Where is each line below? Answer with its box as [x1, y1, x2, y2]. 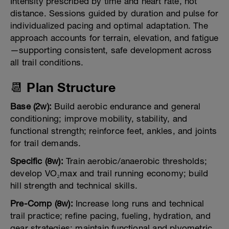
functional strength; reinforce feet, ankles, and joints [10, 126, 217, 136]
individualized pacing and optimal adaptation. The [10, 20, 208, 31]
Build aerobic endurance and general [52, 101, 201, 112]
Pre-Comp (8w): [10, 198, 73, 209]
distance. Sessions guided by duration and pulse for [10, 8, 219, 19]
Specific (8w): [10, 156, 63, 167]
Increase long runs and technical [73, 198, 204, 209]
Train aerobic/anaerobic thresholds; [63, 156, 208, 167]
